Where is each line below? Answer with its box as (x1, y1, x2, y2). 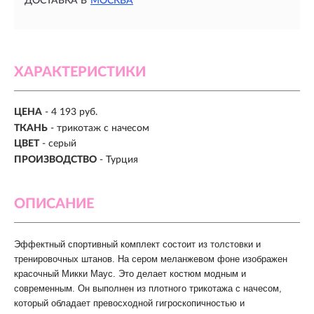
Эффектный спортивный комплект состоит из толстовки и (14, 238, 261, 250)
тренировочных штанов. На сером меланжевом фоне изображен (14, 253, 287, 264)
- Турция (100, 154, 138, 165)
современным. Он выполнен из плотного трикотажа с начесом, (14, 282, 282, 294)
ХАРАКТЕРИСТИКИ (14, 65, 146, 79)
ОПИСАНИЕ (14, 196, 94, 211)
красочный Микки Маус (14, 268, 113, 279)
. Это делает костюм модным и (113, 268, 246, 279)
